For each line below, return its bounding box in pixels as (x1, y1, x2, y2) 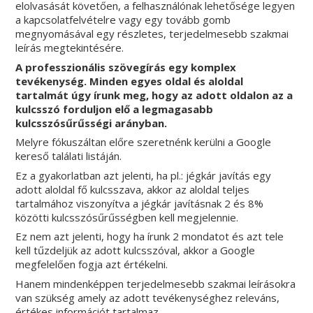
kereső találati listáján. (15, 149, 122, 163)
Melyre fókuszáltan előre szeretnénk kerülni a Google (15, 135, 272, 150)
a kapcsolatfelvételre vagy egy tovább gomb (15, 13, 231, 27)
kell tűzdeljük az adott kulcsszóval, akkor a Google (15, 243, 256, 258)
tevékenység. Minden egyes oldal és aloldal (15, 73, 244, 88)
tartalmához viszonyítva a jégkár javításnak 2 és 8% (15, 196, 264, 210)
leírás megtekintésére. (15, 41, 124, 55)
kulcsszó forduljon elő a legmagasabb (15, 101, 214, 116)
